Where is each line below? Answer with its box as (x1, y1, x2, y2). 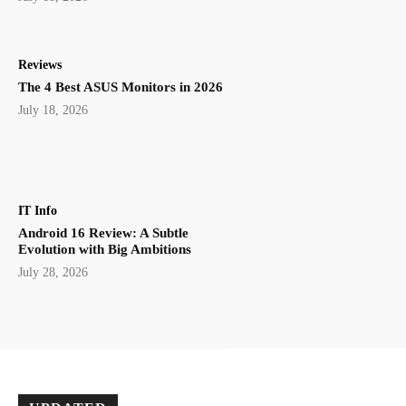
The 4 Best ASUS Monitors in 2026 (18, 80, 223, 95)
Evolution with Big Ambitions (18, 241, 191, 256)
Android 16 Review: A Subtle (18, 225, 188, 240)
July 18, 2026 (18, 103, 88, 118)
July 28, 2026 (18, 265, 88, 279)
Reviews (18, 58, 62, 72)
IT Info (18, 203, 57, 217)
